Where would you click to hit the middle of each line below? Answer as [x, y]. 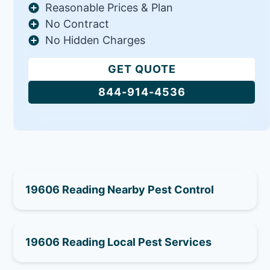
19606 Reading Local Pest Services [119, 242]
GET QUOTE [142, 69]
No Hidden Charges [96, 40]
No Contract [77, 24]
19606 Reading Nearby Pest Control [120, 189]
